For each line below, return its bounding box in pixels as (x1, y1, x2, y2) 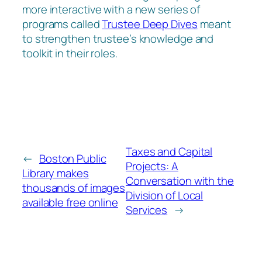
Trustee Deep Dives (102, 16, 198, 32)
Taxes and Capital (125, 143, 213, 159)
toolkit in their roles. (22, 46, 118, 61)
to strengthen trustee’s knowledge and (22, 31, 214, 47)
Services (125, 202, 168, 218)
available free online (22, 195, 118, 211)
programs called (22, 16, 102, 32)
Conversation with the (125, 173, 234, 188)
